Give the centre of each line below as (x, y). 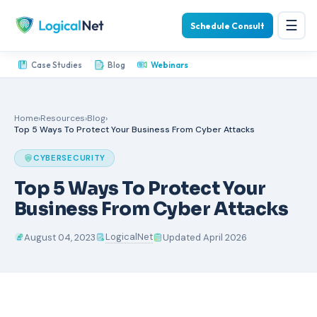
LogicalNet (129, 237)
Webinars (169, 64)
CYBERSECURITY (69, 158)
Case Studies (57, 64)
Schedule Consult (227, 25)
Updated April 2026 (205, 237)
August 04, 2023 (60, 237)
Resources (63, 118)
